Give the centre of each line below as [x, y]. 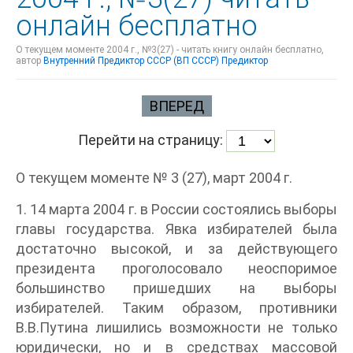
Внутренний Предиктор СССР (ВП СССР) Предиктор [156, 61]
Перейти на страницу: [152, 139]
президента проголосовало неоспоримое [176, 269]
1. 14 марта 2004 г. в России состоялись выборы [176, 210]
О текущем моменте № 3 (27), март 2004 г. [154, 178]
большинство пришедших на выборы [176, 288]
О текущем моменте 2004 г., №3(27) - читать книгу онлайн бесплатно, [170, 50]
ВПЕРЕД [176, 106]
